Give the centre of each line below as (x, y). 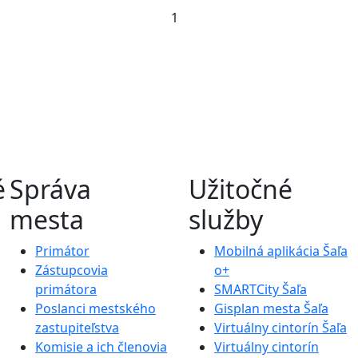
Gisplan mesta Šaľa (271, 308)
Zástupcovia (72, 270)
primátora (66, 289)
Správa (50, 189)
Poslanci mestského (95, 308)
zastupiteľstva (77, 327)
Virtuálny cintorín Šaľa (280, 327)
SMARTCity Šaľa (261, 289)
